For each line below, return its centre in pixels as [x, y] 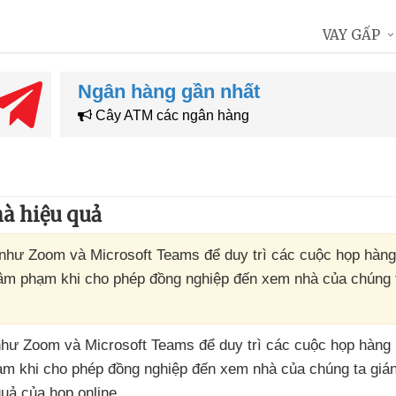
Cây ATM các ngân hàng [170, 115]
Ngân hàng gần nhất [168, 91]
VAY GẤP [351, 35]
